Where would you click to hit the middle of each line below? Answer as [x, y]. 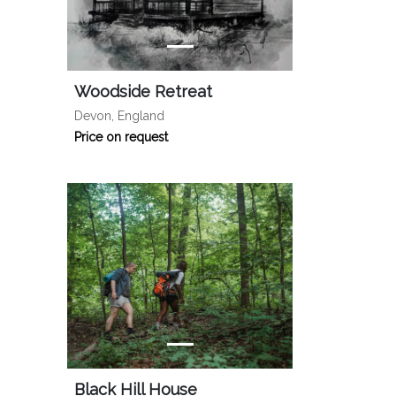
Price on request [121, 137]
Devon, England [119, 116]
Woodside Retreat [143, 91]
